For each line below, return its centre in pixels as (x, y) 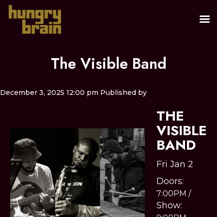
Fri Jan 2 (175, 164)
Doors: (170, 181)
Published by (124, 93)
